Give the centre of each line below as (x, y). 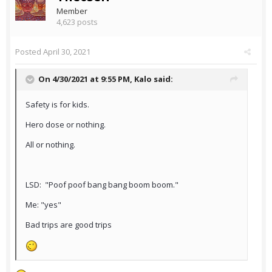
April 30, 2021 (67, 52)
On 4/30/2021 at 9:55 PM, (86, 79)
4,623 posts (77, 22)
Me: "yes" (43, 205)
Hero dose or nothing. (66, 125)
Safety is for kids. (57, 105)
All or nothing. (50, 145)
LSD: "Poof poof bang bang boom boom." (102, 185)
